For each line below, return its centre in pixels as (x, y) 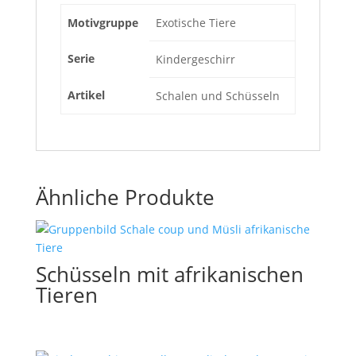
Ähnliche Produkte (125, 197)
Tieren (66, 294)
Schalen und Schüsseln (218, 95)
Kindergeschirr (195, 59)
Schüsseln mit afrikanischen (169, 274)
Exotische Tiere (196, 22)
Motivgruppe (103, 22)
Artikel (86, 95)
